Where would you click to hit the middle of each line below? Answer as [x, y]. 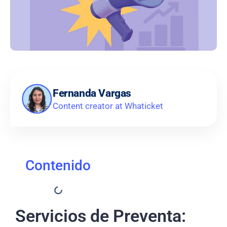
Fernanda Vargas [92, 93]
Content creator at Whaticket [108, 106]
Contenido [58, 166]
